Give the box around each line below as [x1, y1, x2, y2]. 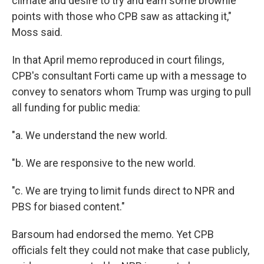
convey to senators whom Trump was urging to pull [12, 85, 251, 98]
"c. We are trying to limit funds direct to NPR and [12, 184, 235, 197]
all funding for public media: [12, 101, 140, 114]
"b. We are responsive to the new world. [12, 157, 196, 169]
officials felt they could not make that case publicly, [12, 244, 249, 256]
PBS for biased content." [12, 200, 125, 213]
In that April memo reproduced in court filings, [12, 54, 224, 66]
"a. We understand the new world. [12, 129, 167, 141]
